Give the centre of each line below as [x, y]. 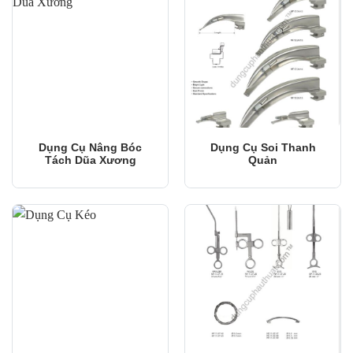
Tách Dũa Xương [90, 160]
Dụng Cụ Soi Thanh [263, 147]
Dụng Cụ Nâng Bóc [90, 147]
